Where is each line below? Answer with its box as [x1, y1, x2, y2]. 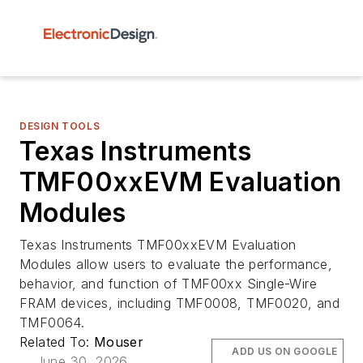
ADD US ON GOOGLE [232, 345, 338, 357]
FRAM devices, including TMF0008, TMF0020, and [19, 295, 340, 311]
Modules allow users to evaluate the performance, [19, 256, 333, 272]
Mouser [93, 334, 144, 350]
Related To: [19, 334, 94, 350]
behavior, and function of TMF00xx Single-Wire [19, 275, 317, 292]
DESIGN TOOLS [19, 120, 100, 132]
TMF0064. [19, 314, 85, 331]
